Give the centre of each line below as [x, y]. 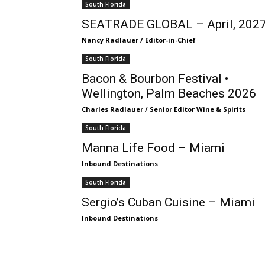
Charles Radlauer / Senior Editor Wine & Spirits [164, 109]
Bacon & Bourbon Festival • [155, 79]
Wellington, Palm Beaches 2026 [169, 93]
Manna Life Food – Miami [153, 148]
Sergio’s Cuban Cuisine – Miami [168, 202]
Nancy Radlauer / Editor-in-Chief [139, 40]
